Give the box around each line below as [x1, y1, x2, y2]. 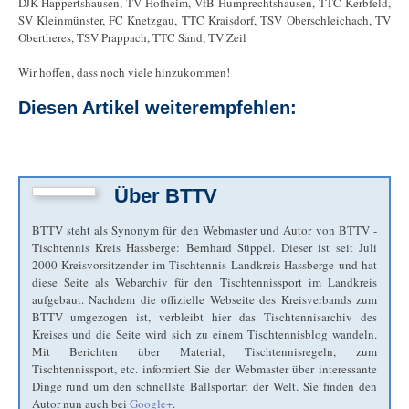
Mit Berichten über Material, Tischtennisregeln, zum [31, 343, 377, 361]
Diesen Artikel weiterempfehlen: [17, 97, 297, 118]
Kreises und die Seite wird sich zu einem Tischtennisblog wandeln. [31, 326, 377, 343]
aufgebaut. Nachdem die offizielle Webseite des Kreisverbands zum [31, 291, 377, 309]
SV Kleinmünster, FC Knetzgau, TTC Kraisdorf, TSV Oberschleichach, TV [17, 11, 391, 28]
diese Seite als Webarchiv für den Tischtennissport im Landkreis [31, 274, 377, 291]
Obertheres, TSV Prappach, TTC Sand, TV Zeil [17, 28, 246, 46]
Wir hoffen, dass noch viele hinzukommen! [17, 64, 230, 81]
